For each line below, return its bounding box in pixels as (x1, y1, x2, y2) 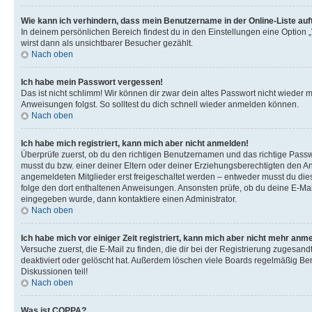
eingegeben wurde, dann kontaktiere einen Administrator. (21, 194, 237, 204)
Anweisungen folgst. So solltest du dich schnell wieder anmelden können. (21, 100, 299, 109)
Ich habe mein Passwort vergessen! (21, 77, 163, 87)
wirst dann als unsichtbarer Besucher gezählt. (21, 38, 193, 48)
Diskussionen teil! (21, 267, 88, 276)
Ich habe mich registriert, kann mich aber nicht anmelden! (21, 139, 249, 148)
